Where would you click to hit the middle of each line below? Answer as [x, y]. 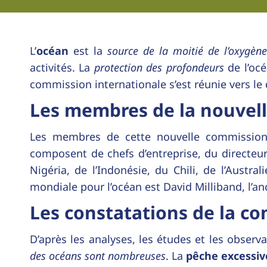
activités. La [62, 67]
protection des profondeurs [159, 67]
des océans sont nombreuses [98, 255]
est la [88, 50]
